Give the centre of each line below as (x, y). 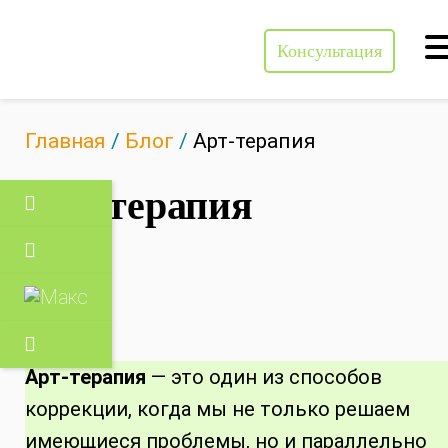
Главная (65, 141)
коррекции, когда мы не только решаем (217, 408)
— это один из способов (264, 376)
